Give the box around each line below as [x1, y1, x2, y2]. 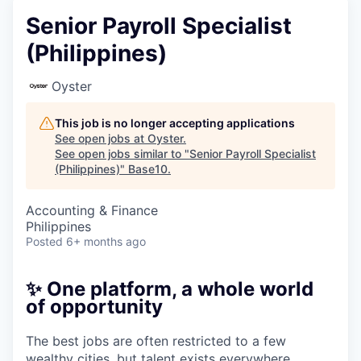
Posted [26, 234, 63, 248]
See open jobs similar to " [55, 147, 189, 160]
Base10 [128, 162, 168, 176]
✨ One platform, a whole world [26, 277, 313, 301]
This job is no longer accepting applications [55, 116, 295, 130]
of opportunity [26, 295, 163, 318]
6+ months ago [66, 234, 146, 248]
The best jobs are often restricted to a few [26, 332, 286, 349]
